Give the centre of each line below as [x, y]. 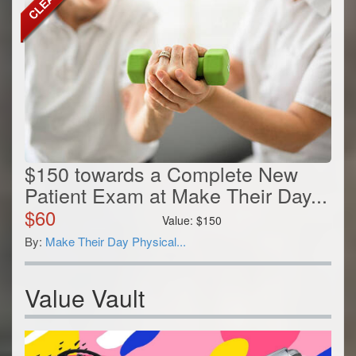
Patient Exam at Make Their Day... [176, 195]
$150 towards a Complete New [161, 174]
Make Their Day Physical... [116, 242]
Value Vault [85, 298]
